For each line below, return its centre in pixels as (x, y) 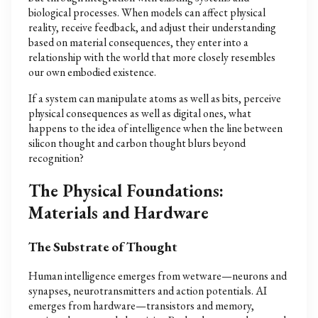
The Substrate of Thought (103, 246)
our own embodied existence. (92, 72)
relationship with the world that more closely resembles (152, 57)
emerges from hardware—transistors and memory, (141, 306)
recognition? (56, 158)
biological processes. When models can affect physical (147, 12)
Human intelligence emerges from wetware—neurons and (158, 276)
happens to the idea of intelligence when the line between (155, 128)
